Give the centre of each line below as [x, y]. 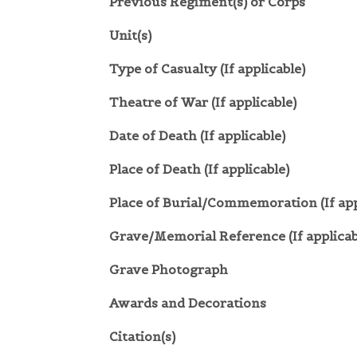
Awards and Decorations [188, 303]
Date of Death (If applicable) [197, 136]
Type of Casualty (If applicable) [207, 69]
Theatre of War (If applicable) [203, 102]
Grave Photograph [169, 270]
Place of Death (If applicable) [199, 169]
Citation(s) [142, 337]
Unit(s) [130, 35]
